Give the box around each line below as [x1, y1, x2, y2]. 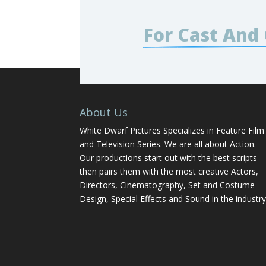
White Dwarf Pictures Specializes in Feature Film [80, 124, 265, 136]
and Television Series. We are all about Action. [80, 138, 256, 150]
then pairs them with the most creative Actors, [80, 165, 259, 177]
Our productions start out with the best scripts [80, 151, 258, 163]
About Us [80, 104, 128, 119]
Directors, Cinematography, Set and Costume [80, 179, 255, 191]
